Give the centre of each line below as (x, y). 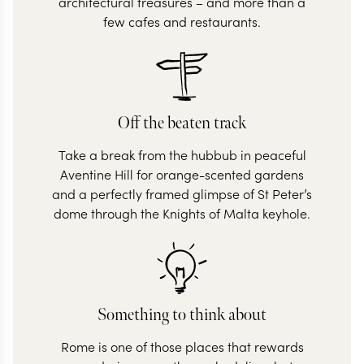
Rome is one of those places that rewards (182, 347)
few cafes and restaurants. (182, 22)
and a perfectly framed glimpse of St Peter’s (182, 194)
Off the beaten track (182, 123)
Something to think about (182, 315)
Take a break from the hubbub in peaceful (182, 155)
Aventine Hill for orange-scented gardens (182, 174)
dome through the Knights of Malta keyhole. (182, 213)
